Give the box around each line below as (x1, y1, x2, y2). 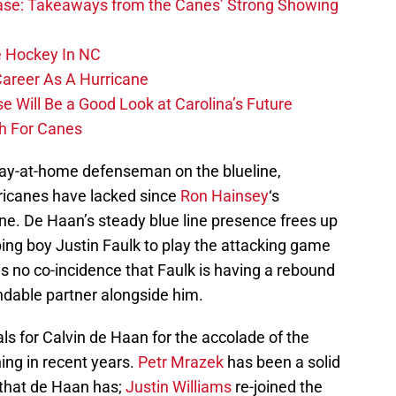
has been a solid (224, 353, 340, 372)
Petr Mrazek (138, 353, 224, 372)
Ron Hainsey (180, 187, 269, 206)
